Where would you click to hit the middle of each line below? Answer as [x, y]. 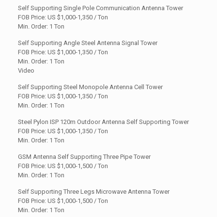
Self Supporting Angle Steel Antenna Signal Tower [87, 43]
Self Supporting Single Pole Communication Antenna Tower [100, 8]
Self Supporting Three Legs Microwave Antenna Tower [93, 191]
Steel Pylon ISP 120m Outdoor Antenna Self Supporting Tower [103, 122]
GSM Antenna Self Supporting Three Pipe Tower [84, 156]
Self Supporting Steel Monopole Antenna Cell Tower [90, 87]
